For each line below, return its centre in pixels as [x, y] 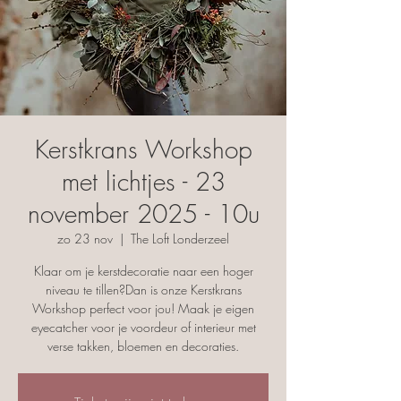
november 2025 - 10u [143, 213]
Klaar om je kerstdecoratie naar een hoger [143, 270]
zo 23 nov [85, 238]
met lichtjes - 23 [143, 181]
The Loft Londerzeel [180, 238]
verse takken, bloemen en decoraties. [143, 346]
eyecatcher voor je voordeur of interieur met [143, 327]
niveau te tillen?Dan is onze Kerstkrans [143, 289]
